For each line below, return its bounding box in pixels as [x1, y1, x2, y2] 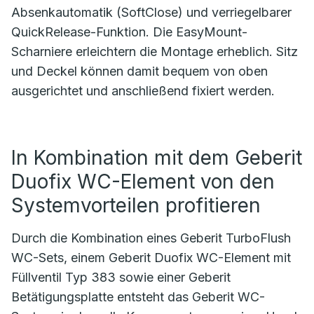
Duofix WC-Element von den [11, 170, 275, 194]
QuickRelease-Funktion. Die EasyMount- [11, 25, 247, 40]
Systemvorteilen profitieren [11, 193, 266, 218]
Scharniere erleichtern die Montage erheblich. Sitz [11, 44, 298, 60]
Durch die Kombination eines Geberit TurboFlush [11, 231, 291, 246]
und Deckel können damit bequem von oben [11, 64, 268, 79]
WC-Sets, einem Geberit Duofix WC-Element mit [11, 250, 291, 266]
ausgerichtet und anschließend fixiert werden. [11, 83, 278, 99]
